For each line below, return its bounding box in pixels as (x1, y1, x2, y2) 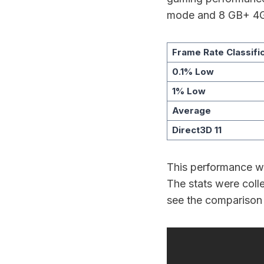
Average (171, 105, 211, 116)
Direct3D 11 (171, 124, 222, 136)
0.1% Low (171, 66, 214, 77)
